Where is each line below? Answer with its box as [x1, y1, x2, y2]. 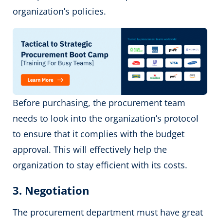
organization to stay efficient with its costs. [13, 159, 193, 171]
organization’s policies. [13, 5, 107, 18]
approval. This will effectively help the [13, 143, 167, 155]
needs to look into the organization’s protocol [13, 112, 199, 124]
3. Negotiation [13, 182, 90, 198]
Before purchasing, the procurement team [13, 96, 186, 109]
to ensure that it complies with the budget [13, 127, 185, 140]
